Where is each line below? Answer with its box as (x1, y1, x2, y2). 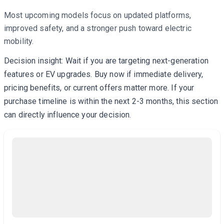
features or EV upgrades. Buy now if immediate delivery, (4, 69, 203, 79)
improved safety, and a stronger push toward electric (4, 23, 191, 33)
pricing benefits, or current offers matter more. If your (4, 83, 194, 92)
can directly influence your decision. (4, 110, 131, 119)
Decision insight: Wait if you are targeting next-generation (4, 56, 208, 65)
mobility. (4, 36, 34, 46)
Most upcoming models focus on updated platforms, (4, 10, 191, 20)
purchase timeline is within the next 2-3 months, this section (4, 96, 218, 106)
